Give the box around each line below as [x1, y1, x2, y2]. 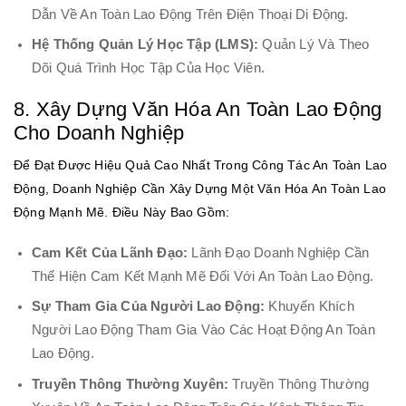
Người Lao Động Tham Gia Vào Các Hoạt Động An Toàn [32, 323, 375, 338]
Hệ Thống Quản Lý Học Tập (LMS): [32, 37, 259, 53]
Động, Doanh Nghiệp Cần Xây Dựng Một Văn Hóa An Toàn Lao [14, 181, 387, 197]
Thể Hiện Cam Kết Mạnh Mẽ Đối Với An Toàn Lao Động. [32, 269, 374, 284]
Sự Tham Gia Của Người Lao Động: [32, 299, 266, 314]
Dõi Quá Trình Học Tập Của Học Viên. [32, 61, 265, 76]
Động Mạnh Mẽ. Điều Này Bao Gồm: [14, 205, 230, 220]
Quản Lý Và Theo [258, 37, 370, 53]
